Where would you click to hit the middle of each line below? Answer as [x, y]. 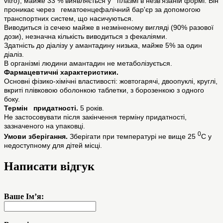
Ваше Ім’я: [24, 196]
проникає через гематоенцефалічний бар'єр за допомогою [102, 10]
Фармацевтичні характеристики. [61, 72]
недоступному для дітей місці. [53, 145]
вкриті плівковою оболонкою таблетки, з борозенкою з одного [104, 90]
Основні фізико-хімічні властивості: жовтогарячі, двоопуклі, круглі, [111, 81]
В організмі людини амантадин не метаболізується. [88, 63]
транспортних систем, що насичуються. [69, 19]
